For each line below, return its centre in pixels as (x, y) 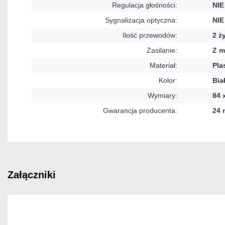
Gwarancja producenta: (140, 111)
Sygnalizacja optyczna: (141, 20)
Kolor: (168, 81)
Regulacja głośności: (145, 5)
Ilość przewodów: (150, 35)
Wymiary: (162, 96)
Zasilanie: (162, 50)
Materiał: (163, 66)
